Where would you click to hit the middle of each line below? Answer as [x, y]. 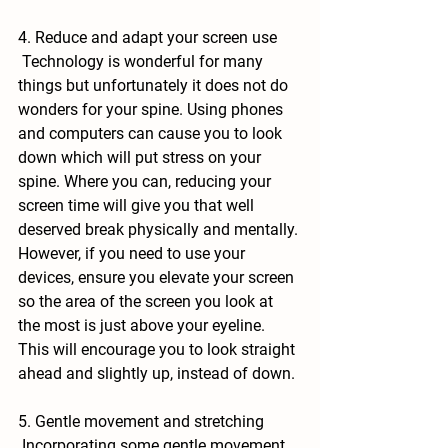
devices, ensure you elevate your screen [158, 277]
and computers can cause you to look [152, 133]
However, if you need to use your [133, 253]
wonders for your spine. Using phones [152, 109]
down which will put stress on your [141, 157]
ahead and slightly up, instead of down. [156, 373]
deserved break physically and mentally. [160, 229]
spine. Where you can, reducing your [146, 181]
